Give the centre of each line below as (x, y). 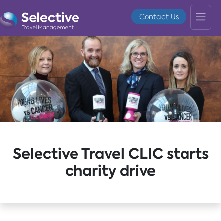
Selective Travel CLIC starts (110, 154)
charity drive (110, 171)
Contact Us (159, 17)
